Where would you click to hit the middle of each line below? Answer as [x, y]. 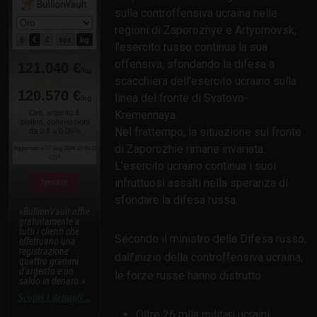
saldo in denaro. [50, 281]
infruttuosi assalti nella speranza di [201, 183]
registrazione [44, 252]
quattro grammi [49, 261]
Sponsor [54, 182]
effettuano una [47, 242]
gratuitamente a [50, 222]
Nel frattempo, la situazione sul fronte [208, 132]
